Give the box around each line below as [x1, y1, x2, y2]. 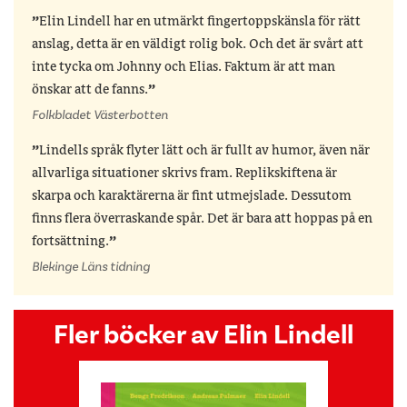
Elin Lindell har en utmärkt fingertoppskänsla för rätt [39, 14, 361, 29]
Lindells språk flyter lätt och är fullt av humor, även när [39, 143, 370, 158]
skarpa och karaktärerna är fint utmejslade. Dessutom [32, 188, 352, 203]
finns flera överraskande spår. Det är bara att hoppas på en [32, 211, 372, 226]
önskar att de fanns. [32, 82, 148, 97]
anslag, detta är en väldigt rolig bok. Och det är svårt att [32, 36, 363, 52]
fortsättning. [32, 233, 109, 249]
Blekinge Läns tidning [32, 258, 150, 274]
